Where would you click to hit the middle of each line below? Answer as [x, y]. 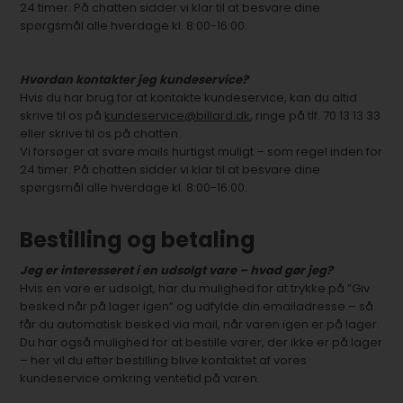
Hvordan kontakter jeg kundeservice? [134, 80]
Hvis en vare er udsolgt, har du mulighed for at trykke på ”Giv [195, 288]
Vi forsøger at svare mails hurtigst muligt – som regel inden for [201, 152]
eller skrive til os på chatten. [101, 134]
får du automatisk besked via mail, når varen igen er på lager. [200, 324]
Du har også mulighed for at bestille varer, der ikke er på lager [201, 342]
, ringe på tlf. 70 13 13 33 [316, 116]
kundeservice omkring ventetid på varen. [140, 378]
